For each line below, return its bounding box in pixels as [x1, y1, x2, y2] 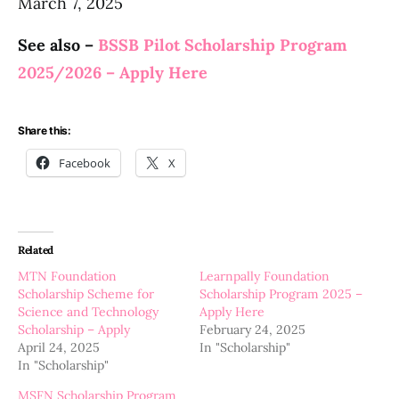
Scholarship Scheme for [18, 286, 154, 302]
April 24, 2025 [18, 339, 100, 355]
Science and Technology [18, 304, 159, 320]
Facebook [59, 155, 110, 171]
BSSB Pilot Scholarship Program [98, 35, 347, 55]
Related [18, 243, 53, 256]
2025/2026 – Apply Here [18, 62, 208, 83]
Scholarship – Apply [18, 322, 130, 338]
